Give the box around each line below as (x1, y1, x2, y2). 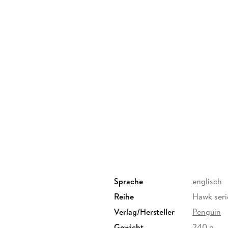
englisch (192, 176, 222, 187)
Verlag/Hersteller (114, 206, 175, 218)
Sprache (114, 176, 143, 187)
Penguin (192, 206, 221, 218)
